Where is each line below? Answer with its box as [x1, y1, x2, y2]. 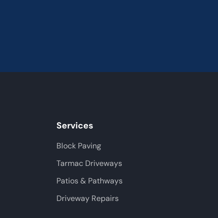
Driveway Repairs [56, 193, 119, 203]
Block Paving [56, 141, 101, 151]
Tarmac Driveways [56, 158, 122, 168]
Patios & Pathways [56, 176, 123, 186]
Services [56, 120, 93, 131]
